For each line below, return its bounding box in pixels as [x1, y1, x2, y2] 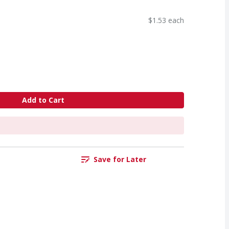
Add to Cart [21, 95, 64, 105]
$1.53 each [148, 15, 184, 25]
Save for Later [93, 154, 146, 165]
